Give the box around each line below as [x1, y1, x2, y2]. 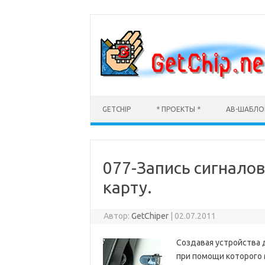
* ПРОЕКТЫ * [156, 105, 201, 113]
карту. [102, 178, 152, 196]
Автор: [104, 211, 132, 221]
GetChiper [131, 211, 169, 221]
